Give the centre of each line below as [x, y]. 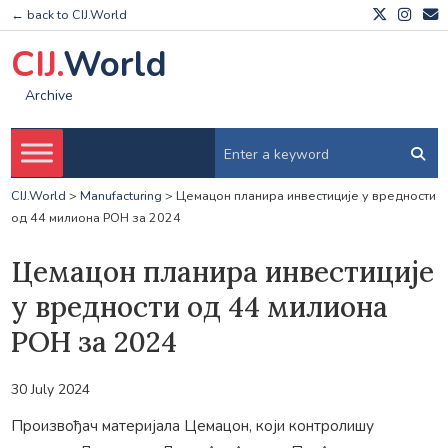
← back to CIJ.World [68, 15]
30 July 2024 [50, 389]
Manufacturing [120, 196]
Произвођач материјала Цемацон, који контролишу [192, 425]
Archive [48, 96]
